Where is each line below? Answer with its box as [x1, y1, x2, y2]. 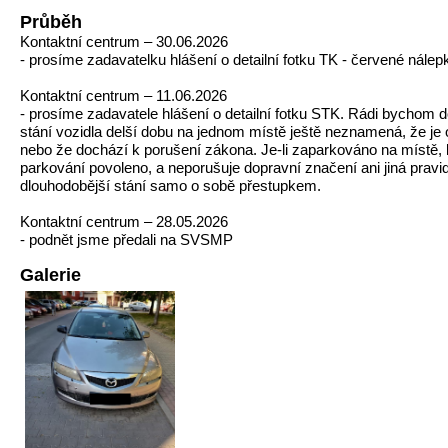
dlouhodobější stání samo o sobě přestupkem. [20, 177, 321, 194]
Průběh [20, 12, 82, 32]
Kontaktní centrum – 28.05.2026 [20, 213, 228, 230]
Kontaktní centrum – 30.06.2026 [20, 33, 228, 50]
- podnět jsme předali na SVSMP [20, 231, 233, 248]
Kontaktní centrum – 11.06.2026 [20, 87, 227, 104]
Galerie [20, 265, 81, 285]
